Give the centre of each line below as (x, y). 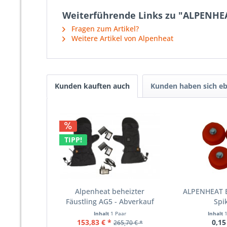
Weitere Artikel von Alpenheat (121, 38)
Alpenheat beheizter (110, 191)
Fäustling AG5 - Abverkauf (110, 201)
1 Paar (118, 213)
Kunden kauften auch (92, 86)
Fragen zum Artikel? (104, 29)
